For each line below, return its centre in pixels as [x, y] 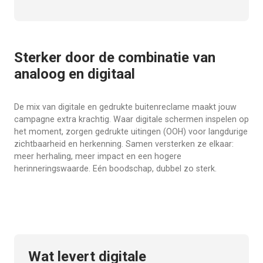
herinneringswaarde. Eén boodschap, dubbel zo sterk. [115, 168]
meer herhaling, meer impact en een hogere [98, 156]
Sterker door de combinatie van [115, 57]
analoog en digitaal [75, 74]
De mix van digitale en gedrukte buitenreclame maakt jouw [125, 107]
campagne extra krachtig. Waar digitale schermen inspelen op [131, 119]
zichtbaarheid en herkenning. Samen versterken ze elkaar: [124, 144]
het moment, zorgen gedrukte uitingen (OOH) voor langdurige [131, 131]
